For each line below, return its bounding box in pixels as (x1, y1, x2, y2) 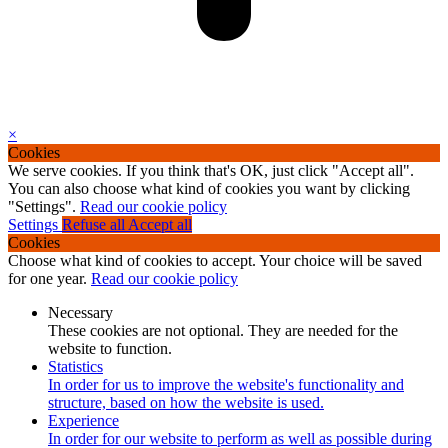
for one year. (8, 270, 91, 287)
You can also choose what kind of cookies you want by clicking (8, 180, 410, 197)
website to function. (48, 340, 172, 357)
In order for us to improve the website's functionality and (48, 376, 404, 393)
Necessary (48, 304, 113, 321)
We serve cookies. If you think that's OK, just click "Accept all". (8, 162, 414, 179)
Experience (48, 412, 119, 429)
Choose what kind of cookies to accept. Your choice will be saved (8, 252, 422, 269)
